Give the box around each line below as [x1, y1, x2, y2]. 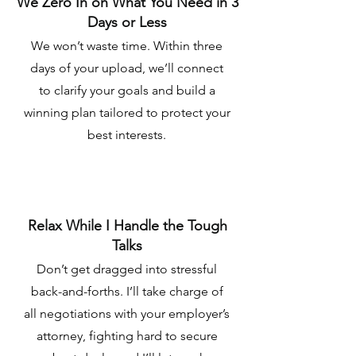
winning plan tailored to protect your [23, 105, 230, 120]
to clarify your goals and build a [38, 83, 215, 98]
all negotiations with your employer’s [24, 306, 230, 321]
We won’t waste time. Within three [31, 38, 222, 53]
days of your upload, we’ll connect [30, 60, 223, 75]
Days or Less [87, 14, 167, 31]
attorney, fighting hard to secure [36, 328, 218, 343]
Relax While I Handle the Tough [27, 217, 227, 234]
